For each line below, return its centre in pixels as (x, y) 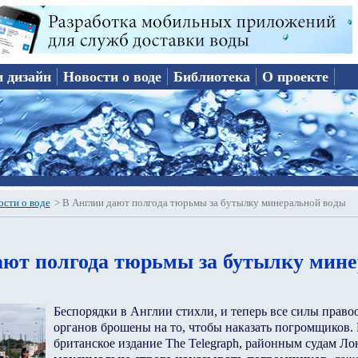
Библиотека (212, 77)
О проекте (296, 77)
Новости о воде (113, 77)
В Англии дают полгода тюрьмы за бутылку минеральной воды (204, 203)
